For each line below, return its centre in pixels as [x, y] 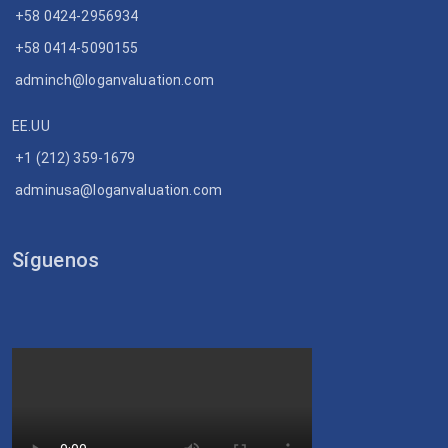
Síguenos [56, 260]
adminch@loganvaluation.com [114, 80]
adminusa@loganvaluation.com [118, 190]
